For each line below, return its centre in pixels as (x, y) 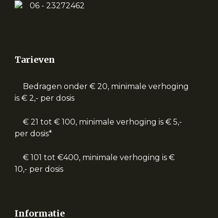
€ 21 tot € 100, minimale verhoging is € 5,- (102, 122)
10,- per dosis (39, 169)
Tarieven (35, 59)
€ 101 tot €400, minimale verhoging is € (99, 157)
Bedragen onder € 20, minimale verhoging (106, 86)
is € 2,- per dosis (45, 98)
